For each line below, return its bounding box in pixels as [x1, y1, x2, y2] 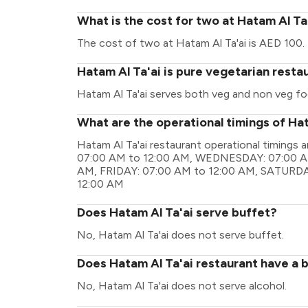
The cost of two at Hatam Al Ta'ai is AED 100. [77, 36, 305, 49]
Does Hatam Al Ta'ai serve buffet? [77, 205, 277, 220]
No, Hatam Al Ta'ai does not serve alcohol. [77, 279, 287, 292]
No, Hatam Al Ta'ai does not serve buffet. [77, 228, 284, 241]
